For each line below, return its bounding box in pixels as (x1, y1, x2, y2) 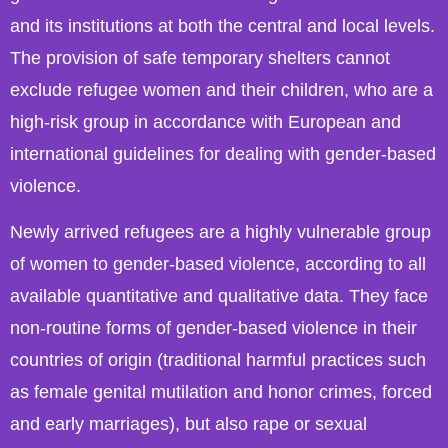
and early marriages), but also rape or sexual (10, 414, 367, 435)
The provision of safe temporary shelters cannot (10, 47, 390, 68)
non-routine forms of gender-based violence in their (10, 318, 417, 339)
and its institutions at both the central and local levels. (10, 15, 435, 36)
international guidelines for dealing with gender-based (10, 143, 436, 164)
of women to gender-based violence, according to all (10, 254, 426, 275)
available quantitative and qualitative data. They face (10, 286, 428, 307)
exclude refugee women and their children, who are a (10, 79, 433, 100)
